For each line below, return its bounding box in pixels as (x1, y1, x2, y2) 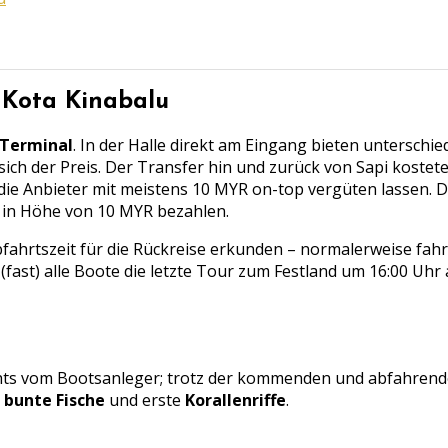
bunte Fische (4, 389, 105, 412)
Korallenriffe (185, 389, 286, 412)
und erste (105, 389, 185, 412)
